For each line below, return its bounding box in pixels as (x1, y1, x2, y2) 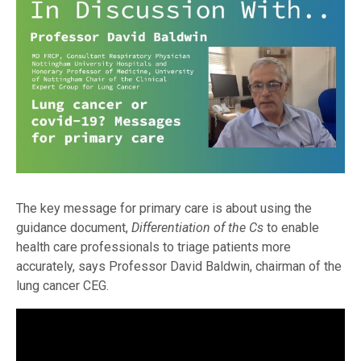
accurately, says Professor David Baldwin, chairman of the (16, 258, 342, 274)
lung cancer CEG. (16, 277, 109, 293)
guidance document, (16, 219, 131, 235)
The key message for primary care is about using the (16, 200, 312, 216)
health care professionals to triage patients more (16, 239, 291, 255)
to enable (263, 219, 319, 235)
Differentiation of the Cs (131, 219, 263, 235)
